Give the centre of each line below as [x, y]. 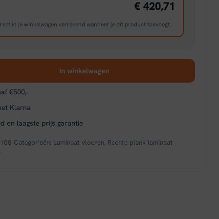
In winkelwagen [84, 71]
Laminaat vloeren [79, 142]
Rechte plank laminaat [140, 142]
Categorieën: [34, 142]
